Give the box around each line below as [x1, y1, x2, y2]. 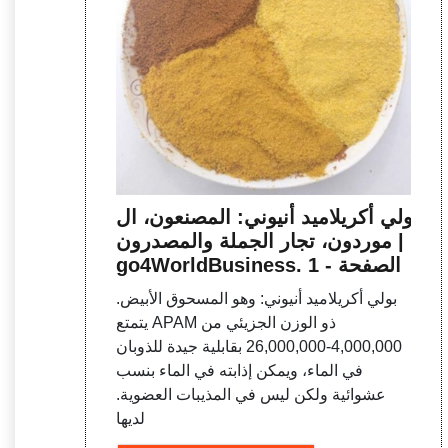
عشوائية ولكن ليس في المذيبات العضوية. [116, 385, 387, 403]
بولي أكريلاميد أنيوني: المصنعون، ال [116, 205, 420, 228]
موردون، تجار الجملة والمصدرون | [116, 229, 393, 252]
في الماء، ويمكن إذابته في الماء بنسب [116, 361, 364, 379]
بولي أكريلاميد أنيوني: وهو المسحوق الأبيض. [116, 289, 398, 307]
